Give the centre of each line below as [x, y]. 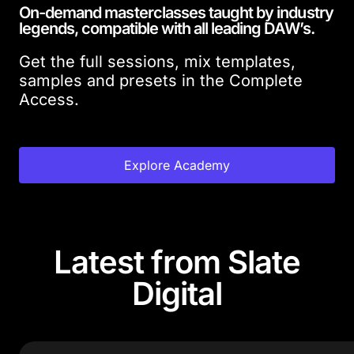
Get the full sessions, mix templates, [157, 62]
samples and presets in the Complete [161, 81]
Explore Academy [177, 166]
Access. [49, 100]
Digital [177, 294]
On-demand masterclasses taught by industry [176, 13]
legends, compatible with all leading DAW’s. [167, 29]
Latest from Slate [177, 262]
